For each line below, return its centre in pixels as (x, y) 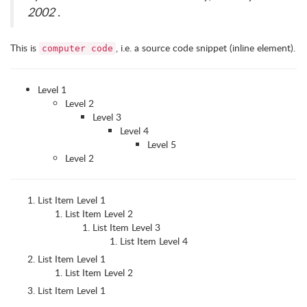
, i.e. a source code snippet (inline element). (206, 48)
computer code (77, 48)
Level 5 (162, 144)
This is (25, 48)
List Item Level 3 (126, 227)
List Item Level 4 (154, 241)
